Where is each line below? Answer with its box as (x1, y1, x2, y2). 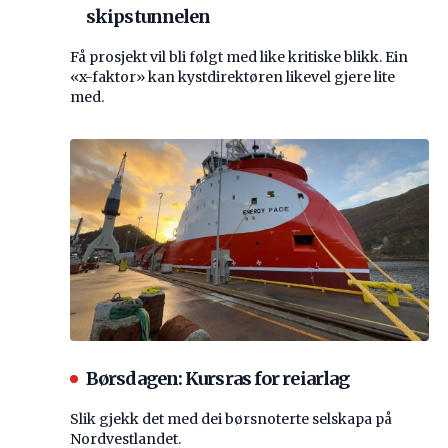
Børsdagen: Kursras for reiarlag (86, 366, 350, 390)
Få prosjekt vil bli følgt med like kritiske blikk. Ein (70, 47, 408, 66)
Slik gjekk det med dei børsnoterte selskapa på (70, 409, 392, 428)
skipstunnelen (86, 4, 211, 28)
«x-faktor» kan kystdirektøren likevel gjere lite (70, 67, 395, 86)
